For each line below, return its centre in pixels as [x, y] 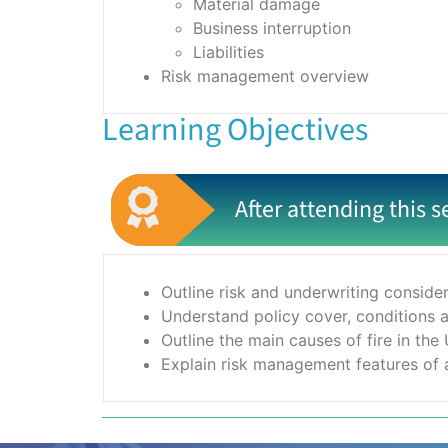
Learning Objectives [235, 129]
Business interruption [272, 27]
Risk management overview [265, 75]
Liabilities [228, 51]
